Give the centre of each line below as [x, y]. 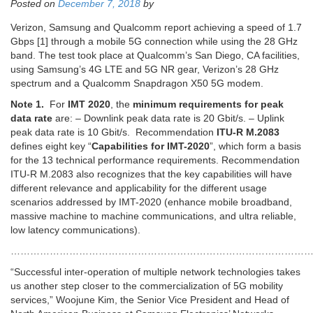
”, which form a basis [255, 146]
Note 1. [27, 104]
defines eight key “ [51, 146]
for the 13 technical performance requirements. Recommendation [155, 160]
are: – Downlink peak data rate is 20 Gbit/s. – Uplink [168, 118]
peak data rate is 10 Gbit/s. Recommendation [114, 132]
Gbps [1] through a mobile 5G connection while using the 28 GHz [154, 42]
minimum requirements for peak [208, 104]
